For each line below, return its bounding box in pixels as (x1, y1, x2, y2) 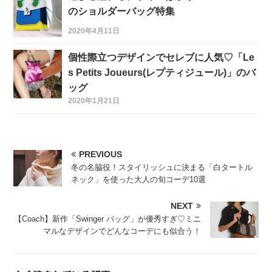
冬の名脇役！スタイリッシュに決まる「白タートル (71, 162, 253, 172)
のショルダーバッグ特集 (68, 5, 175, 16)
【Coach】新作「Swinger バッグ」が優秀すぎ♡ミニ (13, 214, 201, 223)
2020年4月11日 (68, 26, 120, 35)
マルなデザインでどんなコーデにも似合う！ (42, 226, 201, 236)
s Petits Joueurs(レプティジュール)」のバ (68, 67, 256, 78)
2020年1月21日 (68, 96, 120, 105)
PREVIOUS (79, 149, 123, 159)
